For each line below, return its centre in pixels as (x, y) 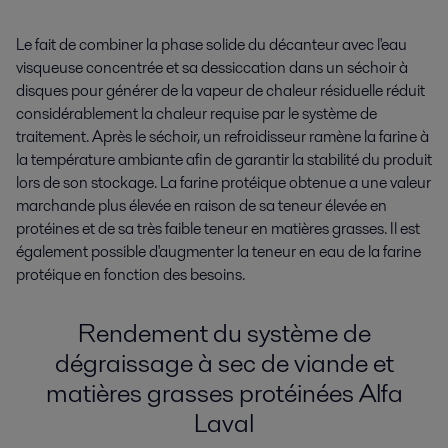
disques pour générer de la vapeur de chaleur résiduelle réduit (220, 91)
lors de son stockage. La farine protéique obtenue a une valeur (223, 183)
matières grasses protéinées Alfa (224, 393)
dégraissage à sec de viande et (224, 363)
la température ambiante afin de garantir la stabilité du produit (224, 160)
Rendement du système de (224, 333)
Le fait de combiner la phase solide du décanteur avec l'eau (211, 45)
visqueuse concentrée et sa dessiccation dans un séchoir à (212, 68)
